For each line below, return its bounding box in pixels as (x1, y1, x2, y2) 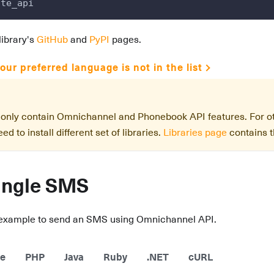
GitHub (37, 35, 68, 45)
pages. (109, 35, 141, 45)
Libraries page (163, 127, 227, 138)
